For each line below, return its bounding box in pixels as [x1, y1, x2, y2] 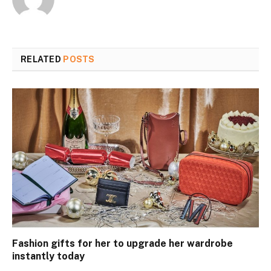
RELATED [21, 54, 64, 65]
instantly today [12, 250, 85, 262]
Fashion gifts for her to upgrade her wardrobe [12, 237, 233, 249]
